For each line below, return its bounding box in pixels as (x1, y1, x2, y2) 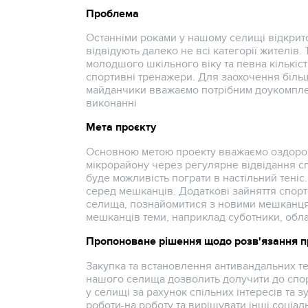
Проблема (86, 6, 140, 21)
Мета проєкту (86, 120, 157, 135)
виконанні (86, 96, 137, 111)
